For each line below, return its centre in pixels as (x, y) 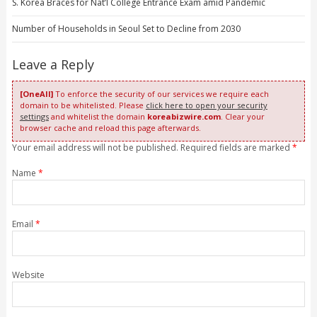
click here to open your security (206, 105)
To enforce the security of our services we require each (161, 94)
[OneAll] (36, 94)
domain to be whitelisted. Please (82, 105)
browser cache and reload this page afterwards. (110, 128)
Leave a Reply (53, 65)
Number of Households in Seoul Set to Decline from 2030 (126, 29)
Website (28, 275)
